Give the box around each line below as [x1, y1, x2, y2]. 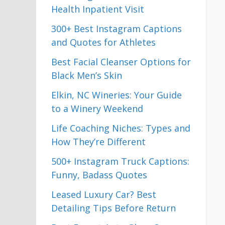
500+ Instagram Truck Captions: [51, 155, 189, 167]
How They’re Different [51, 136, 146, 148]
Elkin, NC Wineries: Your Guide [51, 89, 182, 101]
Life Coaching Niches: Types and [51, 122, 190, 134]
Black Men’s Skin [51, 69, 122, 81]
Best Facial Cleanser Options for [51, 56, 191, 68]
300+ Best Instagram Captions [51, 23, 182, 35]
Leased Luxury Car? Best [51, 188, 156, 200]
